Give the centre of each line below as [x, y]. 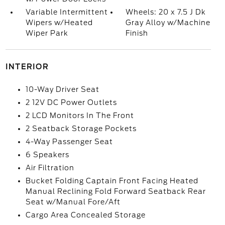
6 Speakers [47, 155]
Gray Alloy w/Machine [168, 23]
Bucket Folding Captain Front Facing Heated [112, 181]
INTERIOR [27, 67]
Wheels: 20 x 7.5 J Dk [166, 12]
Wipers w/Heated [59, 23]
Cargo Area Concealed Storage [85, 215]
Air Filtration [50, 168]
